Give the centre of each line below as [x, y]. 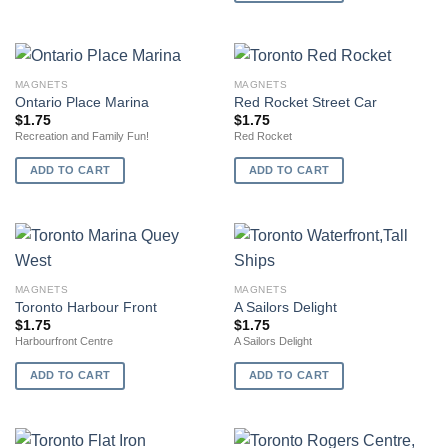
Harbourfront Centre [63, 341]
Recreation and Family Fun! [81, 136]
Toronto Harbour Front [85, 307]
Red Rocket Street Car [305, 102]
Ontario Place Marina [81, 102]
